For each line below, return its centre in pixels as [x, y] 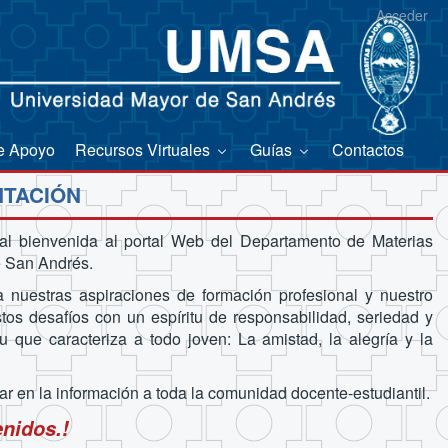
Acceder [402, 15]
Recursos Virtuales [144, 149]
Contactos [368, 149]
